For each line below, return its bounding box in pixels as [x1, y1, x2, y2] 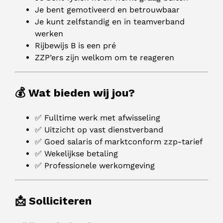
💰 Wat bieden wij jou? [15, 87, 135, 100]
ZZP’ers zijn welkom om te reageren [35, 53, 174, 63]
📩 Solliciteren [15, 195, 92, 208]
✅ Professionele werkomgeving [35, 161, 155, 171]
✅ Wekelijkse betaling [35, 149, 118, 159]
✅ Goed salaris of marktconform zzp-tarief [35, 137, 203, 147]
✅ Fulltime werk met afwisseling [35, 113, 160, 123]
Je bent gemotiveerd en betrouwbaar [35, 5, 180, 15]
